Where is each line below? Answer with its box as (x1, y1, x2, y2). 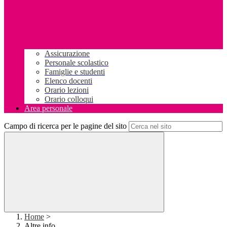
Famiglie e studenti (45, 67, 105, 77)
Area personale (24, 104, 72, 113)
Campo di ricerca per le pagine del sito (4, 122, 127, 131)
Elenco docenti (45, 77, 92, 86)
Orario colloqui (45, 95, 93, 104)
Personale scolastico (45, 58, 108, 67)
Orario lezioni (45, 86, 89, 95)
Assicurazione (45, 49, 90, 58)
